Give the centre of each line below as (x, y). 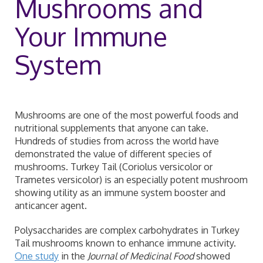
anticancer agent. (51, 206)
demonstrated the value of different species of (113, 154)
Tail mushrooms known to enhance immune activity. (125, 243)
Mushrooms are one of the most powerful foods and (127, 115)
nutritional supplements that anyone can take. (112, 128)
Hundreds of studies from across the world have (117, 141)
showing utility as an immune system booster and (120, 193)
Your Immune (91, 36)
